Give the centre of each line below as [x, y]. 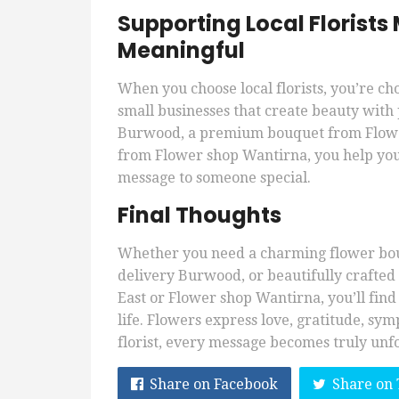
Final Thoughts [199, 216]
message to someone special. [214, 178]
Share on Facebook [214, 385]
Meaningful [181, 51]
